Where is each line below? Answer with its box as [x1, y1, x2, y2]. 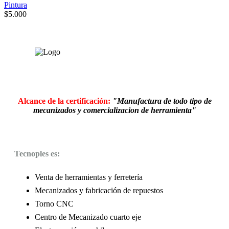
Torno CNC [35, 199, 74, 208]
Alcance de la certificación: [17, 97, 110, 106]
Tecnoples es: [14, 149, 60, 158]
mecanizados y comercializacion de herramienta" [33, 106, 196, 115]
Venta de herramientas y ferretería [35, 172, 143, 181]
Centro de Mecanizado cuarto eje [35, 212, 141, 221]
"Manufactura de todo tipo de [112, 97, 212, 106]
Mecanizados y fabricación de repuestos [35, 186, 163, 195]
